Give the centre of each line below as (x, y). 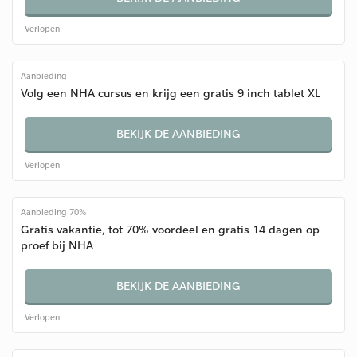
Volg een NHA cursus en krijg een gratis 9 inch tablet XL (171, 93)
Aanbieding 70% (53, 212)
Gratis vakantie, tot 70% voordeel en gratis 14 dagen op (170, 229)
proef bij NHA (57, 245)
